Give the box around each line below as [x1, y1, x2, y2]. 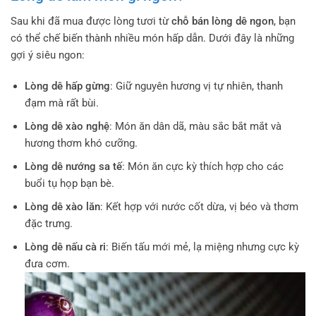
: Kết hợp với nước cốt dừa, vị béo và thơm [99, 200, 298, 213]
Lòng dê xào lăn [24, 200, 100, 213]
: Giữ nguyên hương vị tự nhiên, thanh [109, 79, 283, 92]
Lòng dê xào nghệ [24, 119, 109, 133]
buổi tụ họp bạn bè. [24, 176, 114, 190]
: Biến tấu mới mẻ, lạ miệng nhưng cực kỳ [105, 240, 299, 253]
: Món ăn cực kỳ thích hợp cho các [121, 159, 284, 173]
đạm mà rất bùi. [24, 96, 99, 109]
